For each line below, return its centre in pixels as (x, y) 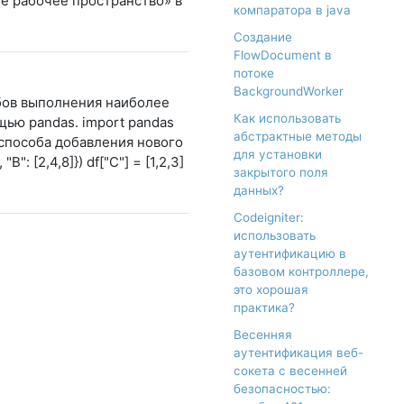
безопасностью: (282, 389)
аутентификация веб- (298, 353)
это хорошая (271, 290)
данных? (259, 191)
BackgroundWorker (289, 92)
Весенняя (263, 335)
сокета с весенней (290, 371)
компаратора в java (292, 10)
